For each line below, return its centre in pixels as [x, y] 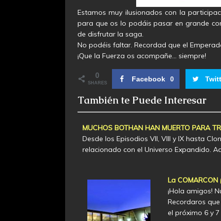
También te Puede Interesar [142, 100]
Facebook [148, 79]
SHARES [97, 83]
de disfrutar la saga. [110, 34]
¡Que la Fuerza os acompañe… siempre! [142, 55]
